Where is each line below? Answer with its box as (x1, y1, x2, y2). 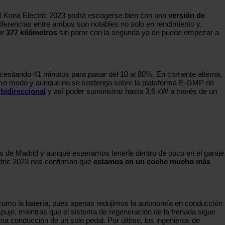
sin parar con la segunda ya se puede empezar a (57, 28, 219, 37)
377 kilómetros (6, 28, 57, 37)
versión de (168, 11, 205, 20)
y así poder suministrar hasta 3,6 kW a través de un (46, 86, 217, 95)
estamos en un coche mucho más (93, 157, 210, 166)
